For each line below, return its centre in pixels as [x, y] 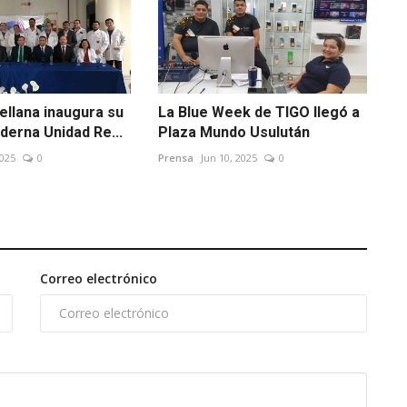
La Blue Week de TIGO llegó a [258, 112]
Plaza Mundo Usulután [233, 132]
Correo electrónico [99, 278]
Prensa [175, 157]
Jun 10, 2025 [228, 157]
